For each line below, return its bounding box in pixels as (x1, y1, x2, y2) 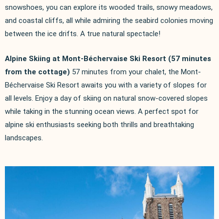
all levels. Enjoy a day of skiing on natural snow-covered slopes (5, 93, 208, 103)
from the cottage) (5, 67, 70, 76)
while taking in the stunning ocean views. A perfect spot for (5, 107, 198, 116)
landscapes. (5, 133, 43, 142)
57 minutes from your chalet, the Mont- (72, 67, 201, 76)
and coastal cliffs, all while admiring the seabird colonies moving (5, 16, 213, 25)
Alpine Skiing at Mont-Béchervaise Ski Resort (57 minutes (5, 54, 211, 63)
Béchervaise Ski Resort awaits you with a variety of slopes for (5, 80, 207, 89)
